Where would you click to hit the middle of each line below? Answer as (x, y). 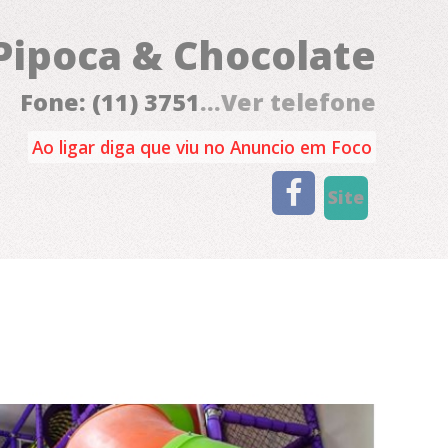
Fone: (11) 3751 (110, 102)
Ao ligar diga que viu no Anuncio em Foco (202, 147)
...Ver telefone (288, 102)
